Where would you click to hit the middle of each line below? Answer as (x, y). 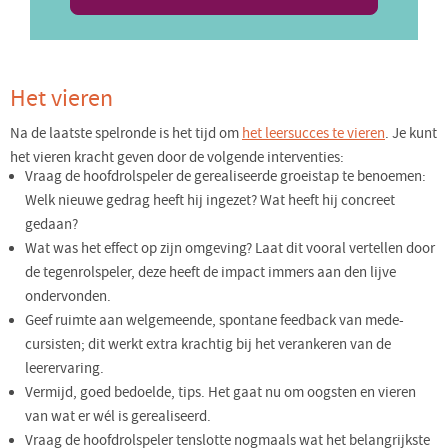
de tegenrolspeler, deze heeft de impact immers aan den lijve (210, 273)
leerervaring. (64, 369)
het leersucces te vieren (313, 134)
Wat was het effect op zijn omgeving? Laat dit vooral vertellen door (230, 249)
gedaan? (51, 225)
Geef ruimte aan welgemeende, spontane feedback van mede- (214, 321)
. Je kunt (411, 134)
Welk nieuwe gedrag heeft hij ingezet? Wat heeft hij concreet (210, 201)
